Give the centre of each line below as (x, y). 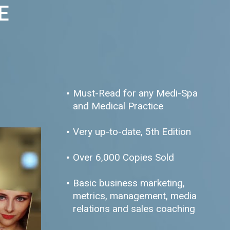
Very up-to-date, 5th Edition (132, 132)
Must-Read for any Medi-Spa (135, 93)
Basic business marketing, (129, 183)
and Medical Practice (118, 106)
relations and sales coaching (134, 209)
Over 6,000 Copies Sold (123, 157)
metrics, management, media (135, 196)
